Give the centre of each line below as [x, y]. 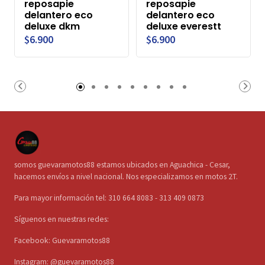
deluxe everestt [184, 27]
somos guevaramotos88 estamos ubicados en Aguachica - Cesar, [122, 165]
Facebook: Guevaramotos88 [62, 241]
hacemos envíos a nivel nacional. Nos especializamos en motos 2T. [126, 177]
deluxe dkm [52, 27]
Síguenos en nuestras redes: [62, 219]
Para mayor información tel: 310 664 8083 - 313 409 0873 [109, 198]
